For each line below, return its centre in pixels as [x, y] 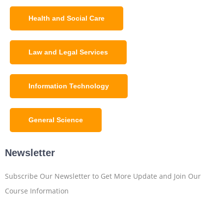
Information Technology [69, 86]
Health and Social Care [67, 18]
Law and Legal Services [68, 52]
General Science [56, 120]
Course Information [37, 191]
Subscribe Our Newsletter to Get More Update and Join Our [103, 176]
